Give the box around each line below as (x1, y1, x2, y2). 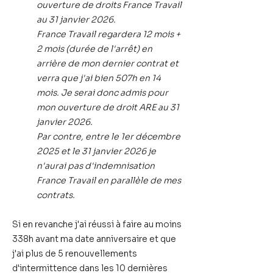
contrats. (37, 190, 75, 200)
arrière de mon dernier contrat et (37, 58, 179, 69)
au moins (144, 219, 182, 230)
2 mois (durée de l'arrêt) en (37, 43, 152, 54)
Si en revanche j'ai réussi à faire (12, 219, 144, 230)
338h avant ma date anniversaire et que (12, 233, 176, 244)
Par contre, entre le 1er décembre (37, 131, 180, 142)
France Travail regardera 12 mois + (37, 29, 180, 40)
